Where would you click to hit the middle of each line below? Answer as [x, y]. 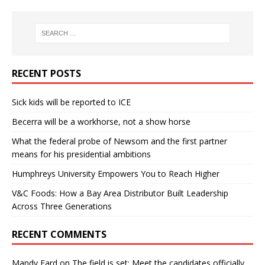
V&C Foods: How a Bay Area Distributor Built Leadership [120, 193]
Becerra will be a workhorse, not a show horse [101, 121]
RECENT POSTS [46, 73]
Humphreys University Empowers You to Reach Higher [116, 173]
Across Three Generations [62, 206]
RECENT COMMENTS [59, 234]
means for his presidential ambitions [81, 154]
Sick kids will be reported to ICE [71, 102]
